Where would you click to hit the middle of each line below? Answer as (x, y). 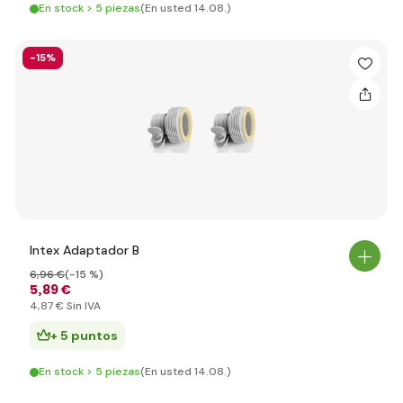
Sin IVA (82, 306)
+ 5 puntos (84, 336)
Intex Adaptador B (85, 250)
